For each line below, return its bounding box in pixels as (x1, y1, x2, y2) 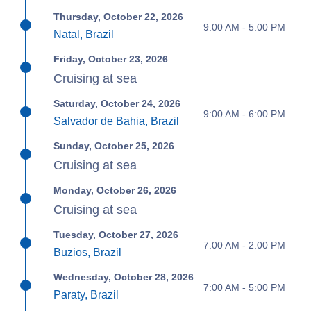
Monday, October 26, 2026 (53, 185, 177, 196)
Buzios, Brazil (53, 246, 122, 259)
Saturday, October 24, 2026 (53, 98, 181, 110)
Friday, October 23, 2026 (53, 53, 169, 65)
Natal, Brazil (53, 28, 115, 41)
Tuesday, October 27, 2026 (53, 229, 179, 241)
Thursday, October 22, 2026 (53, 11, 184, 23)
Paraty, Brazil (53, 289, 119, 301)
